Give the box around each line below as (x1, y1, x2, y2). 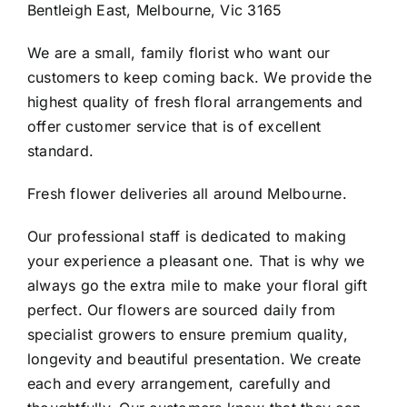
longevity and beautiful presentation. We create (26, 349, 362, 368)
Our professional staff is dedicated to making (26, 226, 346, 245)
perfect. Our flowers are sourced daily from (26, 300, 336, 319)
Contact (22, 31, 77, 49)
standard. (26, 141, 94, 160)
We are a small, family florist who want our (26, 43, 331, 62)
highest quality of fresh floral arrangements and (26, 92, 363, 111)
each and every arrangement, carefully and (26, 373, 331, 392)
